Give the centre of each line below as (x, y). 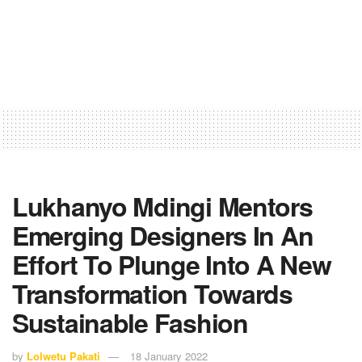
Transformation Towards (152, 293)
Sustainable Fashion (130, 322)
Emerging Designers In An (163, 235)
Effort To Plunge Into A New (172, 264)
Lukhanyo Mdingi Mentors (162, 206)
